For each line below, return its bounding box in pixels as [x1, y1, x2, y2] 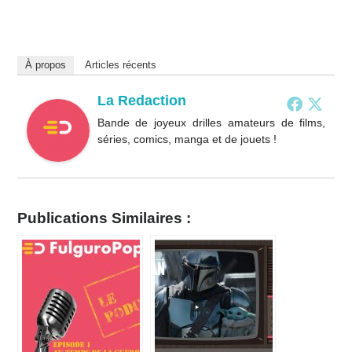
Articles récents [84, 58, 156, 71]
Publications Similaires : [16, 209, 191, 226]
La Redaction [97, 92, 186, 108]
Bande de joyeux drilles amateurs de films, [97, 115, 326, 129]
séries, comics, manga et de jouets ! [97, 132, 277, 145]
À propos [24, 58, 66, 71]
